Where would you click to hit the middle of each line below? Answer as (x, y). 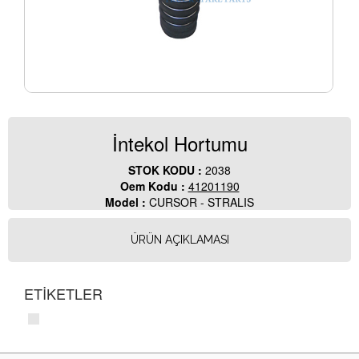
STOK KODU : (167, 170)
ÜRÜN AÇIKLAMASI (179, 240)
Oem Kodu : (154, 186)
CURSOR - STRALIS (202, 202)
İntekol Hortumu (179, 143)
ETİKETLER (63, 294)
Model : (127, 202)
